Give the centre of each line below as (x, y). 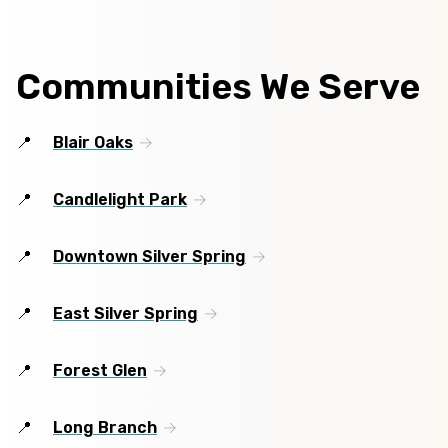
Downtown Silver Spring (149, 257)
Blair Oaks (93, 143)
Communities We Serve (218, 87)
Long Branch (105, 428)
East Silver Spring (125, 314)
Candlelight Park (120, 200)
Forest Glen (100, 371)
